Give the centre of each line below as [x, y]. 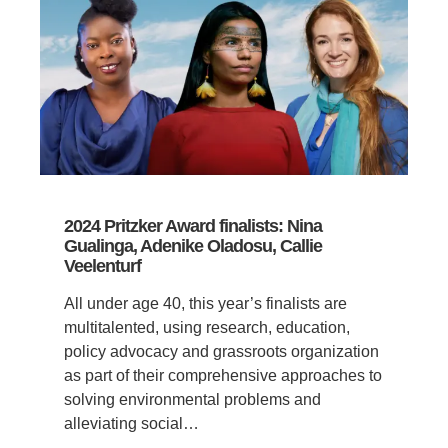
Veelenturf [102, 265]
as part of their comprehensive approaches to [223, 375]
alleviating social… [131, 423]
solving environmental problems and [192, 399]
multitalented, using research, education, [207, 327]
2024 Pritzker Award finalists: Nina [193, 225]
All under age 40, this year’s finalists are [205, 303]
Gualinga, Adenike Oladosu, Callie [193, 245]
